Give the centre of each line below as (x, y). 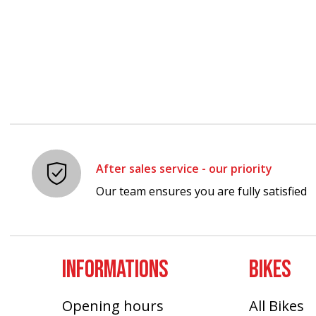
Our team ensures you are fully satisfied (202, 191)
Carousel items (80, 16)
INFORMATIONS (116, 270)
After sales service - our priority (184, 168)
